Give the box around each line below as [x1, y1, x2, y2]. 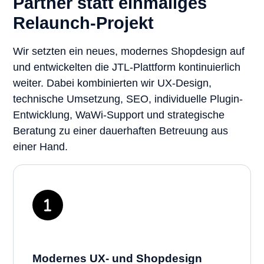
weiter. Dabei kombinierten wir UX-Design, [13, 77, 212, 89]
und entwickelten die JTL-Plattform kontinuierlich [13, 61, 240, 73]
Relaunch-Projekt [13, 14, 154, 33]
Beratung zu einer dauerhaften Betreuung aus [13, 124, 228, 137]
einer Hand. [13, 140, 68, 153]
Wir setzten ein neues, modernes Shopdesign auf [13, 45, 245, 57]
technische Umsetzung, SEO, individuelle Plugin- [13, 93, 243, 105]
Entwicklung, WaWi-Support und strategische [13, 108, 225, 121]
